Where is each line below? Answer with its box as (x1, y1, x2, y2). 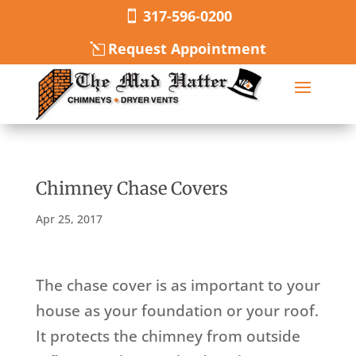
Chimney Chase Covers (35, 177, 228, 200)
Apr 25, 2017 (35, 211, 103, 227)
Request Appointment (108, 39, 267, 59)
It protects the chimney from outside (35, 326, 300, 347)
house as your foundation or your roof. (35, 300, 319, 322)
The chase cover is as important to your (35, 275, 320, 296)
